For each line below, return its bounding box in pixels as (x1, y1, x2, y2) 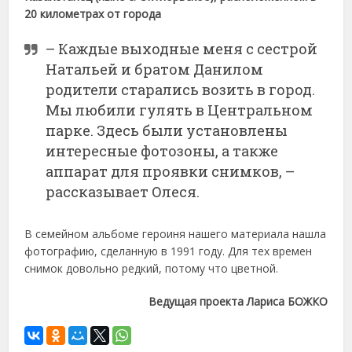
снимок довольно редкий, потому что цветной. (24, 260, 279, 276)
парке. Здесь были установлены (46, 120, 288, 140)
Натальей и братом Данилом (46, 59, 264, 79)
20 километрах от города (24, 5, 162, 21)
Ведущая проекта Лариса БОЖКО (148, 293, 328, 309)
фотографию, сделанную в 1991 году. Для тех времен (24, 243, 313, 258)
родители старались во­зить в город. (46, 79, 316, 99)
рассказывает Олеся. (46, 181, 200, 201)
